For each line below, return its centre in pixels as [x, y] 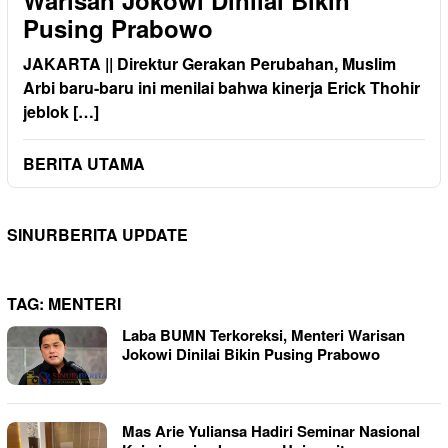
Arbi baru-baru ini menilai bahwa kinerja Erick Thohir [221, 88]
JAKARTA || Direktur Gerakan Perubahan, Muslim [209, 64]
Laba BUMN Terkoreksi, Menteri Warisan [263, 335]
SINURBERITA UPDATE [97, 235]
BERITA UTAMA [84, 164]
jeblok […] [61, 112]
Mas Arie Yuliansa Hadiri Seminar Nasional [271, 431]
